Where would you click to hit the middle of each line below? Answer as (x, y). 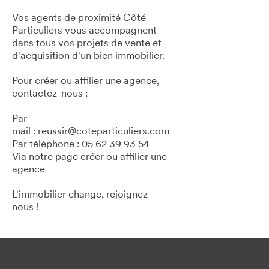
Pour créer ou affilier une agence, (86, 81)
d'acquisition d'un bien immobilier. (88, 56)
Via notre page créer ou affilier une (89, 157)
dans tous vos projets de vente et (87, 44)
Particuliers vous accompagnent (84, 31)
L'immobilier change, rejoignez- (82, 195)
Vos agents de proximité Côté (79, 18)
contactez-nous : (50, 94)
